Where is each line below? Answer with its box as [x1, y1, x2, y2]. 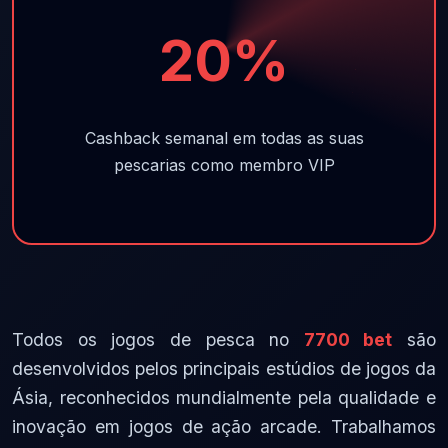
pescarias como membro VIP [113, 155, 335, 176]
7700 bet [303, 329, 393, 351]
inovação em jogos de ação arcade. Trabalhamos [12, 416, 436, 438]
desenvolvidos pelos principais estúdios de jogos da [12, 358, 436, 380]
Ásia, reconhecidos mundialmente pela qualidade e [12, 387, 436, 409]
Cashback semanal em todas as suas [84, 128, 364, 149]
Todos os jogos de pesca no [12, 329, 304, 351]
